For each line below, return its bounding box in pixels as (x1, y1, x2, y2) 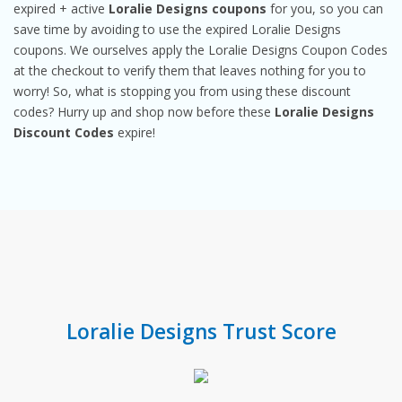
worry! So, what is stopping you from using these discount (13, 83, 351, 100)
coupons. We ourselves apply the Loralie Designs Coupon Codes (13, 41, 388, 59)
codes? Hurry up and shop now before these (13, 103, 275, 121)
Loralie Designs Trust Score (66, 318, 336, 346)
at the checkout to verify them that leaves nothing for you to (13, 62, 366, 80)
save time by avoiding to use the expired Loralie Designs (13, 21, 341, 39)
